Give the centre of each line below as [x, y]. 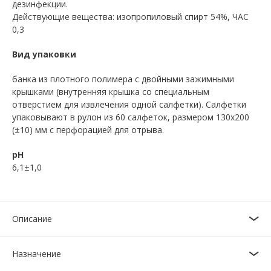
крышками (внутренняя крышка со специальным [111, 92]
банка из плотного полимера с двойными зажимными [123, 79]
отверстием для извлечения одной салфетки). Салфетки [129, 104]
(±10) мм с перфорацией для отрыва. [88, 130]
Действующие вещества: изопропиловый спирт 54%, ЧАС [130, 17]
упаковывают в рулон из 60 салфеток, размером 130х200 [131, 117]
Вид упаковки [44, 54]
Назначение [37, 254]
